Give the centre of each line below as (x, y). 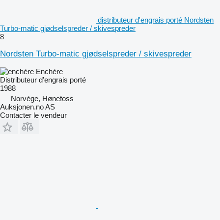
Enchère (49, 71)
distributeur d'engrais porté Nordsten (156, 20)
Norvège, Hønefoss (42, 98)
